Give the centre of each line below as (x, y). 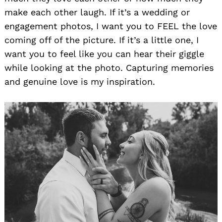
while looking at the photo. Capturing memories (109, 68)
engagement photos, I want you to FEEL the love (111, 26)
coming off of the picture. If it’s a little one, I (102, 40)
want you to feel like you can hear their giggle (104, 54)
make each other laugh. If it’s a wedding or (97, 12)
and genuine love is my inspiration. (80, 82)
